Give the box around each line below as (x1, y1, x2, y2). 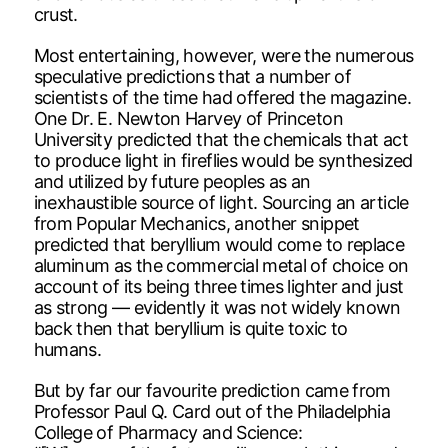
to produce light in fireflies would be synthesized (33, 149, 413, 171)
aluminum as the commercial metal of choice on (33, 254, 409, 276)
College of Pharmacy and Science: (33, 421, 303, 443)
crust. (33, 3, 78, 25)
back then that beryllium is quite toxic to (33, 317, 348, 339)
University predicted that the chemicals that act (33, 128, 408, 150)
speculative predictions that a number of (33, 65, 351, 87)
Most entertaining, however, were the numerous (33, 44, 414, 66)
